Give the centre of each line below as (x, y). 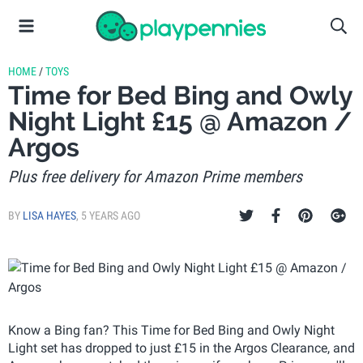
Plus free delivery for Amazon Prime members (155, 177)
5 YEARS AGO (111, 216)
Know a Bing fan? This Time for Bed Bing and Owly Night (171, 330)
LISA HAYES (49, 216)
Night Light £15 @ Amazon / (180, 121)
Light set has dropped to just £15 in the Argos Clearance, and (181, 348)
